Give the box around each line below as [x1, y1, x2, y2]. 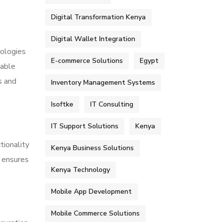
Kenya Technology [51, 165, 110, 174]
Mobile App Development [51, 187, 132, 196]
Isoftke [51, 100, 73, 109]
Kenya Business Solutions [51, 143, 134, 153]
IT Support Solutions [51, 121, 118, 131]
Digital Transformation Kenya [51, 12, 146, 22]
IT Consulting [90, 100, 133, 109]
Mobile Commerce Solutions [51, 209, 140, 218]
